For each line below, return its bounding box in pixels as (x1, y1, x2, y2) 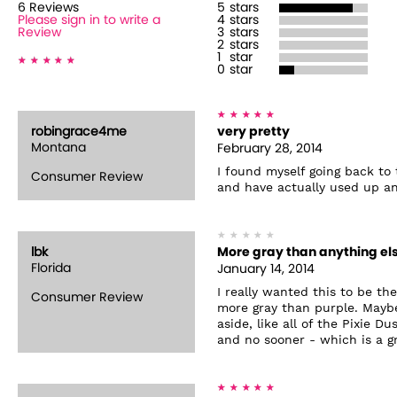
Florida (31, 261, 71, 275)
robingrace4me (31, 125, 127, 138)
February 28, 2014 (217, 142, 323, 155)
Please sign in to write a (18, 13, 160, 27)
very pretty (217, 125, 290, 138)
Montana (31, 141, 86, 154)
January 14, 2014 (217, 262, 315, 276)
